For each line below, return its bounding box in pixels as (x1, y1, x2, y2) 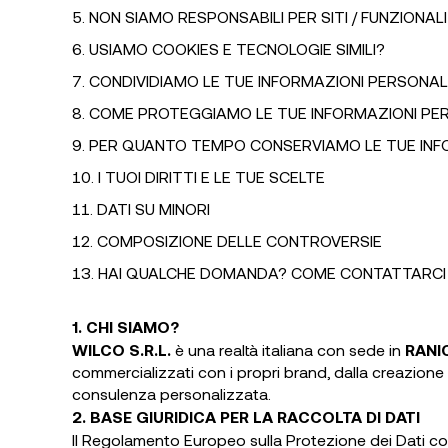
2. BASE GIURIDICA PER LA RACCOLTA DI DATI (72, 407, 420, 426)
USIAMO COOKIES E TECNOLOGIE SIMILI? (89, 39, 385, 58)
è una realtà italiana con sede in (171, 340, 405, 359)
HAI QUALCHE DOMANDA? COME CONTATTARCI (98, 263, 446, 282)
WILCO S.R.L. (72, 340, 171, 359)
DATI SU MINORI (97, 199, 210, 218)
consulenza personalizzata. (72, 384, 271, 403)
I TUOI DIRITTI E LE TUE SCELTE (98, 167, 325, 186)
